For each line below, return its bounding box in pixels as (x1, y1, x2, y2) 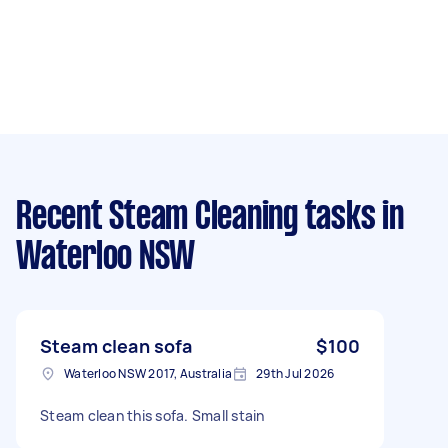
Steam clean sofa (40, 333, 193, 358)
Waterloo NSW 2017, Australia (64, 364, 232, 382)
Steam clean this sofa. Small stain (40, 405, 265, 425)
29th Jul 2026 (256, 364, 335, 382)
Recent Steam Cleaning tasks (16, 199, 376, 236)
